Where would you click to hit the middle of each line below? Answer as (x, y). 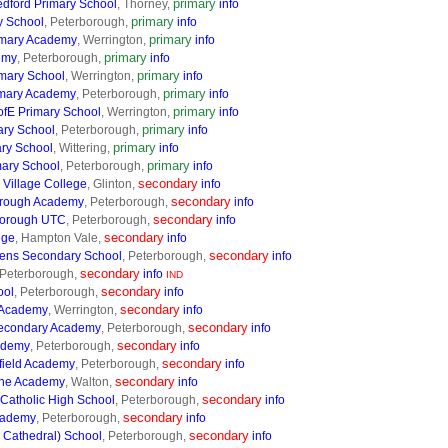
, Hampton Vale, (59, 238)
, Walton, (90, 382)
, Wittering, (83, 148)
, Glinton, (112, 184)
